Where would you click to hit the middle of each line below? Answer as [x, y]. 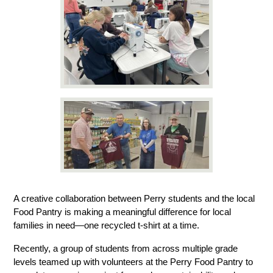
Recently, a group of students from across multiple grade [126, 249]
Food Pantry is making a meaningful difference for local [122, 212]
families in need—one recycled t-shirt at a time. [107, 226]
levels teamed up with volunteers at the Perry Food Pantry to [133, 262]
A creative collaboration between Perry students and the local [134, 199]
